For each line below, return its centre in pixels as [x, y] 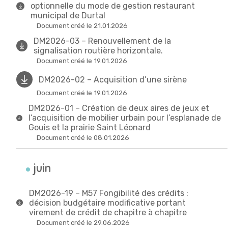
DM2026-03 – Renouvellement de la [103, 41]
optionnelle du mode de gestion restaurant [112, 6]
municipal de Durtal [68, 16]
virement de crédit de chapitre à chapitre [108, 212]
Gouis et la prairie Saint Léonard [90, 128]
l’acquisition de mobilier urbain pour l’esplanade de [125, 118]
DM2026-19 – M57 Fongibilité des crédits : [108, 193]
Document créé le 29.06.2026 [83, 222]
